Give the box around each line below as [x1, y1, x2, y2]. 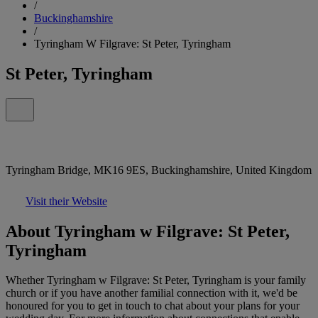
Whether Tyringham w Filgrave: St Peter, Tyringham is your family [6, 274, 306, 287]
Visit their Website [26, 194, 107, 207]
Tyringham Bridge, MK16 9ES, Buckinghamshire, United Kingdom [6, 163, 312, 176]
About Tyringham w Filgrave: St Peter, [6, 221, 290, 241]
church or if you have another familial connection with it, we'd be [6, 287, 297, 300]
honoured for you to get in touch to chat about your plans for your [6, 300, 300, 312]
